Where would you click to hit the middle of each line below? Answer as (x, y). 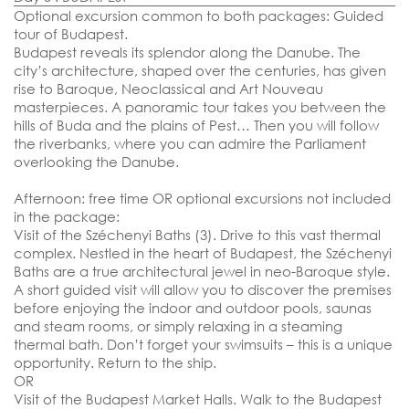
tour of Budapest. (71, 34)
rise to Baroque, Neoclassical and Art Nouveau (168, 89)
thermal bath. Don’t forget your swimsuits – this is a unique (203, 345)
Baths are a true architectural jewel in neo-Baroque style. (202, 272)
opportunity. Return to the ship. (115, 363)
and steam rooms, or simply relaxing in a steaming (178, 326)
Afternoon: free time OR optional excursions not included (202, 199)
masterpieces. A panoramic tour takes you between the (200, 107)
